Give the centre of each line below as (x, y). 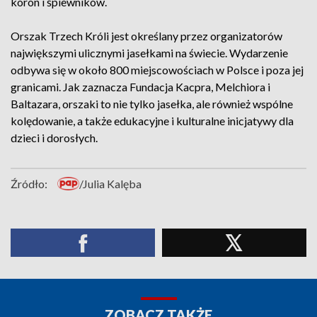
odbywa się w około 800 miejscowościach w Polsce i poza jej (157, 70)
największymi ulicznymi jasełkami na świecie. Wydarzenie (149, 53)
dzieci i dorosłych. (54, 138)
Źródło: (29, 184)
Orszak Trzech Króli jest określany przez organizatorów (146, 36)
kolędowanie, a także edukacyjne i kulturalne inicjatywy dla (152, 121)
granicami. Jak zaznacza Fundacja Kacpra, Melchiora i (140, 87)
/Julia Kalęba (111, 184)
